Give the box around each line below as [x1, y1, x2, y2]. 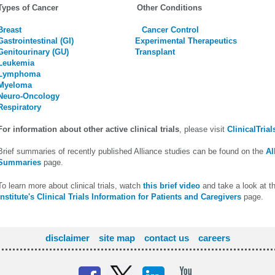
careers [198, 233, 230, 243]
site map [98, 233, 135, 243]
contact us [144, 233, 189, 243]
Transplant [135, 47, 175, 56]
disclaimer [45, 233, 90, 243]
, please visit [179, 125, 227, 134]
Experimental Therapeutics [135, 36, 237, 45]
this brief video [143, 181, 200, 190]
